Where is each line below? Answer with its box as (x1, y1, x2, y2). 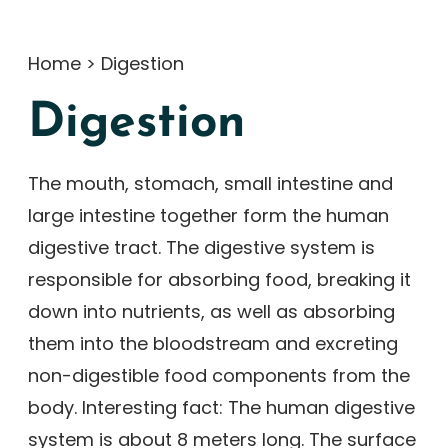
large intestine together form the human (28, 203, 389, 228)
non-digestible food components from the (28, 363, 410, 388)
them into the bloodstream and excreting (28, 331, 398, 356)
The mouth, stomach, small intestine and (28, 171, 393, 196)
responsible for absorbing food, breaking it (28, 267, 411, 292)
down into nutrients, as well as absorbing (28, 299, 395, 324)
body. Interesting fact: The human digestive (28, 395, 415, 420)
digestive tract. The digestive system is (28, 235, 375, 260)
